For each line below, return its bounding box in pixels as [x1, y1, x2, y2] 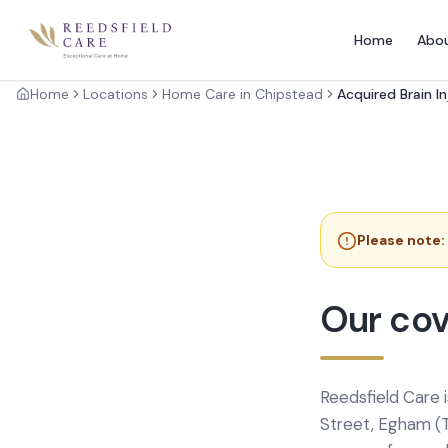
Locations [83, 85, 148, 103]
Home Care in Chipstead [162, 85, 323, 103]
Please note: [357, 231, 445, 249]
